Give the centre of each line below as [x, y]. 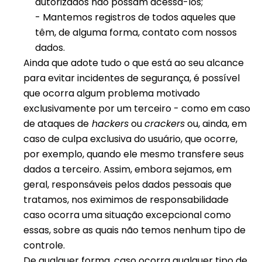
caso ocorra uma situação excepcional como [127, 215]
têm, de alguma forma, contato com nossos [136, 32]
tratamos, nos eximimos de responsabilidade [126, 200]
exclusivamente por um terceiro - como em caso [137, 108]
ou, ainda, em [216, 124]
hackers [109, 124]
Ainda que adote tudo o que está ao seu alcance [134, 63]
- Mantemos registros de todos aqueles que [135, 17]
